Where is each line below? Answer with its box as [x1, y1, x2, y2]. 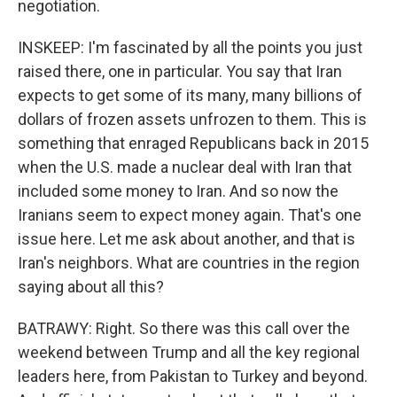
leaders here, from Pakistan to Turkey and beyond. [18, 367, 368, 385]
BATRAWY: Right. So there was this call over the [18, 319, 350, 338]
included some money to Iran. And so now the [18, 182, 339, 200]
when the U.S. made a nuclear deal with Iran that [18, 158, 352, 176]
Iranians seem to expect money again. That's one [18, 206, 362, 224]
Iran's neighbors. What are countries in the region [18, 253, 360, 272]
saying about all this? [18, 277, 164, 296]
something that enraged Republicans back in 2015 [18, 134, 369, 152]
